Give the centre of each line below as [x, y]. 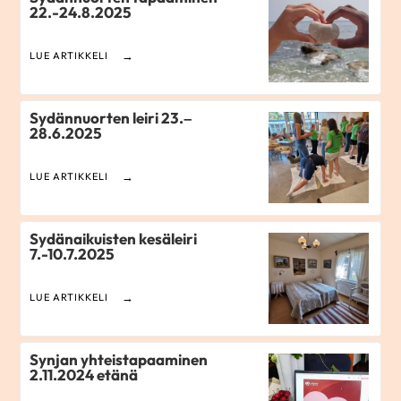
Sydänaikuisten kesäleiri [114, 238]
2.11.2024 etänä [84, 374]
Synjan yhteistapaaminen [119, 359]
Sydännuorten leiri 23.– [111, 117]
